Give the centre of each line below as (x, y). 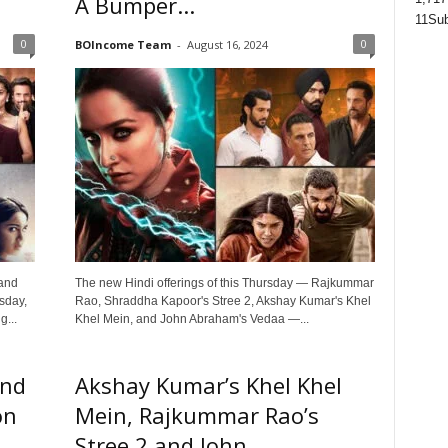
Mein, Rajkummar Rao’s (196, 415)
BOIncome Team (122, 44)
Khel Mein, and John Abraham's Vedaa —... (191, 319)
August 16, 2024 (227, 44)
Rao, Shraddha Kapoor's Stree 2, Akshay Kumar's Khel (222, 301)
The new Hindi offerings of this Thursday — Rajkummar (224, 283)
